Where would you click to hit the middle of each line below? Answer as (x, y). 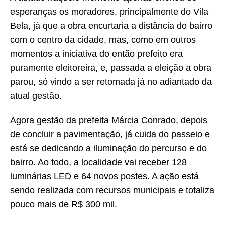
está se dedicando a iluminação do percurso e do (108, 148)
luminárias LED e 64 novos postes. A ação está (104, 176)
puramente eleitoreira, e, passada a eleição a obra (111, 68)
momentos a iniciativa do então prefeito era (96, 53)
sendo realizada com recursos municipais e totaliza (112, 190)
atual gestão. (36, 96)
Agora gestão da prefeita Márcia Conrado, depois (109, 120)
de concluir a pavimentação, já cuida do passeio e (110, 134)
